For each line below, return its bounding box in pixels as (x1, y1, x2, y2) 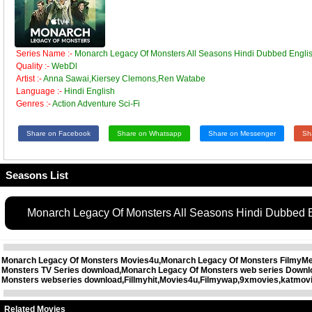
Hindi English (64, 86, 115, 96)
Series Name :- (16, 48, 72, 58)
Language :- (16, 86, 62, 96)
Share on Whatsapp (117, 129, 182, 137)
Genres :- (16, 98, 51, 109)
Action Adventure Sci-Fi (52, 98, 140, 109)
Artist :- (16, 73, 42, 84)
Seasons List (6, 169, 68, 181)
